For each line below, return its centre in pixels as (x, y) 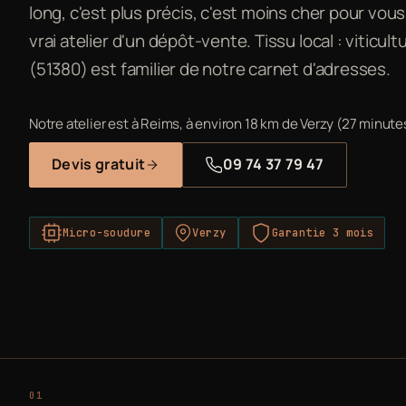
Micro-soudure (107, 232)
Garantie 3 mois (323, 232)
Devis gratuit (99, 164)
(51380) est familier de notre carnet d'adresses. (210, 68)
